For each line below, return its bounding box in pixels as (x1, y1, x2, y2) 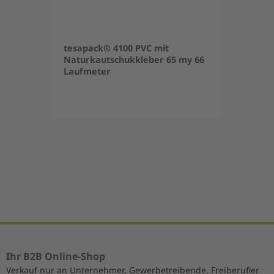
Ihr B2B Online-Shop (6, 250, 105, 263)
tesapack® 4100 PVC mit (64, 42, 169, 54)
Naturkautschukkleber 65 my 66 (64, 53, 204, 65)
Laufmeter (64, 65, 111, 77)
